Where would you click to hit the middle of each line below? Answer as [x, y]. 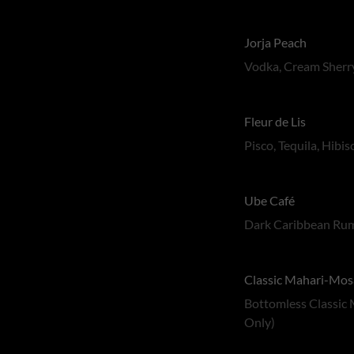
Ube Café [270, 200]
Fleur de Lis [275, 121]
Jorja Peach [276, 42]
